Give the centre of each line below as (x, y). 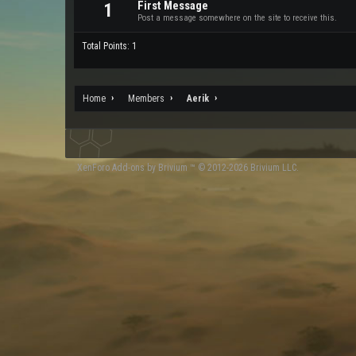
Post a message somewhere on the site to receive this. (237, 18)
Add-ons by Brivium (150, 168)
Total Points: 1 (109, 46)
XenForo (95, 168)
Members (146, 99)
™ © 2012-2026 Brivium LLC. (243, 168)
